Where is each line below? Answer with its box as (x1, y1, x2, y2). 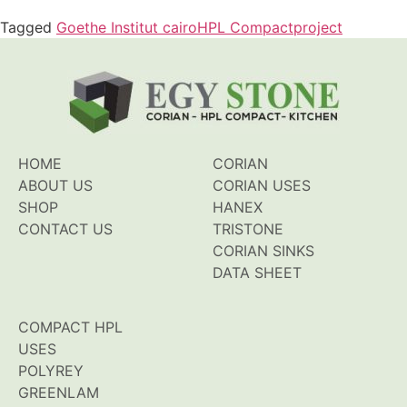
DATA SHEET (213, 263, 302, 282)
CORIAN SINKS (213, 241, 314, 260)
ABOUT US (18, 175, 93, 194)
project (293, 17, 342, 36)
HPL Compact (197, 17, 293, 36)
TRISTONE (213, 219, 283, 238)
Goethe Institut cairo (56, 17, 197, 36)
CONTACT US (18, 219, 113, 238)
